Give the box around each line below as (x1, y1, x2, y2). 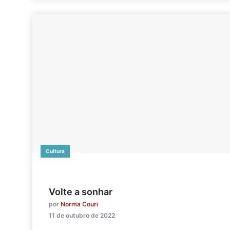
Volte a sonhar (49, 186, 112, 197)
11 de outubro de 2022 (49, 211, 115, 219)
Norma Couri (61, 200, 98, 208)
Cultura (46, 147, 65, 154)
